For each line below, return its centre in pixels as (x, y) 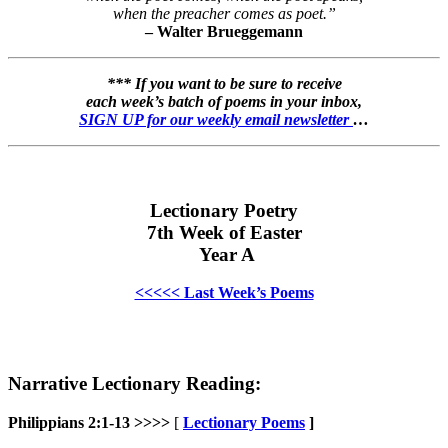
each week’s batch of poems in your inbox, (224, 101)
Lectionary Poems (244, 422)
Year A (224, 254)
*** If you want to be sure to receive (224, 83)
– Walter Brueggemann (224, 31)
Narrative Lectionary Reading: (134, 383)
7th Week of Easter (224, 232)
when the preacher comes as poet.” (224, 13)
